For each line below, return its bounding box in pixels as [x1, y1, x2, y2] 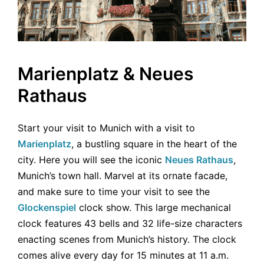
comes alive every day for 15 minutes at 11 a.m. [18, 249, 229, 261]
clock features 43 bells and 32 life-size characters [18, 217, 242, 229]
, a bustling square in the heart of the [71, 137, 237, 150]
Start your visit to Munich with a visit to [18, 121, 195, 134]
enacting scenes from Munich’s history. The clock [18, 233, 236, 245]
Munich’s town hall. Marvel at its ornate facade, [18, 169, 227, 181]
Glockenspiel [18, 201, 76, 213]
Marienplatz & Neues [18, 63, 193, 85]
